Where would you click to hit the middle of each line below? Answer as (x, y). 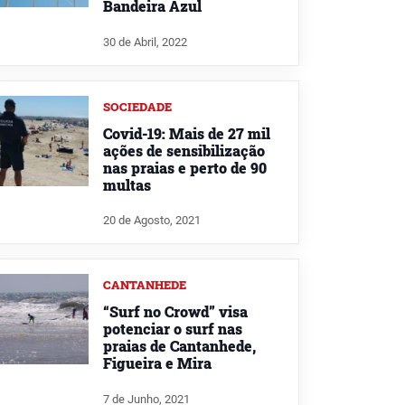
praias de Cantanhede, (179, 346)
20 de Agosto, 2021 (152, 221)
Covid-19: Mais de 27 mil (187, 133)
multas (127, 184)
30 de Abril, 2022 (145, 42)
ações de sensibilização (184, 150)
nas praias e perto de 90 (185, 167)
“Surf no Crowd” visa (175, 312)
